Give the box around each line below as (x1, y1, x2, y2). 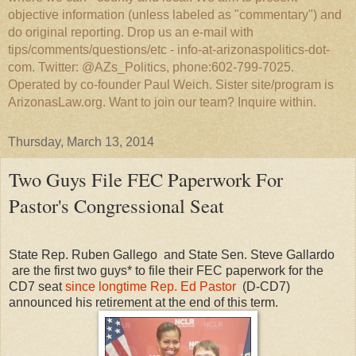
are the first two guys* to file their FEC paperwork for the (9, 263, 323, 277)
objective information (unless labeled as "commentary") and (8, 8, 342, 21)
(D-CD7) (236, 279, 290, 293)
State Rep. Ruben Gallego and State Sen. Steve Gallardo (9, 247, 335, 261)
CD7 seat (9, 279, 65, 293)
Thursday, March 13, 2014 (8, 135, 154, 149)
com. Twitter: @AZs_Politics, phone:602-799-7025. (8, 60, 294, 74)
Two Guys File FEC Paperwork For (9, 166, 283, 192)
